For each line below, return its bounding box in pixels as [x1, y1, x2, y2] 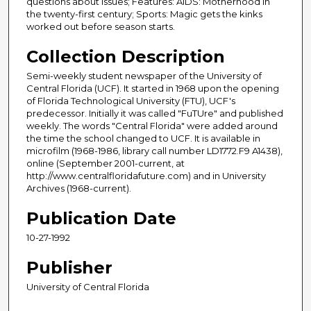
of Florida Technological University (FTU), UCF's [26, 95, 235, 107]
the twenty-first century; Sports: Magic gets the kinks [26, 8, 262, 20]
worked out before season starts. [26, 21, 175, 33]
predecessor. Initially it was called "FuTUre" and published [26, 108, 283, 119]
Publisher [26, 258, 112, 278]
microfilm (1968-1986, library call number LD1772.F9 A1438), [26, 145, 283, 157]
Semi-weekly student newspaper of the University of [26, 70, 262, 82]
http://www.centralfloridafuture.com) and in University [26, 170, 266, 182]
